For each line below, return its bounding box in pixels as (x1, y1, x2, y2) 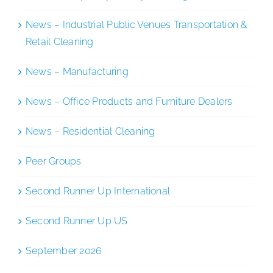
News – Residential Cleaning (26, 125, 155, 137)
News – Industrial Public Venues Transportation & (26, 18, 247, 30)
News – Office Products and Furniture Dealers (26, 95, 233, 107)
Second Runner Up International (26, 185, 171, 197)
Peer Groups (26, 155, 82, 167)
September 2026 (26, 244, 102, 257)
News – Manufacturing (26, 65, 129, 77)
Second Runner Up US (26, 214, 128, 227)
